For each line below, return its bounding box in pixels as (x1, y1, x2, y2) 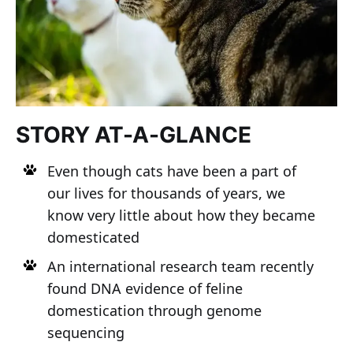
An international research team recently (46, 256, 314, 276)
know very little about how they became (46, 205, 315, 225)
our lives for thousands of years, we (46, 183, 285, 203)
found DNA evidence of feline (46, 278, 243, 298)
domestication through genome (46, 300, 262, 320)
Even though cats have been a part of (46, 161, 296, 180)
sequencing (46, 322, 124, 342)
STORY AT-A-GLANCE (16, 121, 251, 148)
